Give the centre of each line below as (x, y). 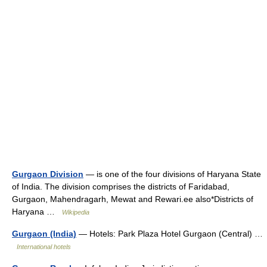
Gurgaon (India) (44, 234)
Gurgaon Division (48, 174)
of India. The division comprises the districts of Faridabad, (121, 187)
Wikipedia (76, 212)
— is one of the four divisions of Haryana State (172, 174)
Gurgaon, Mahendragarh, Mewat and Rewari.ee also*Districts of (133, 199)
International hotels (44, 247)
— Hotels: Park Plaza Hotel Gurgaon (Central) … (170, 234)
